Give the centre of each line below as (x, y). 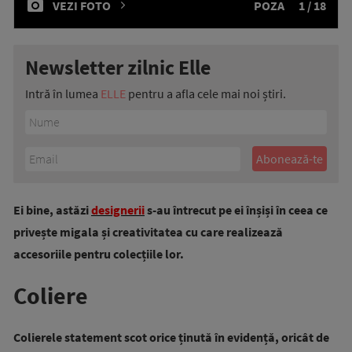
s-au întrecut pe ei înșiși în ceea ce (236, 210)
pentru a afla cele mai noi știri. (206, 93)
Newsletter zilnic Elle (118, 67)
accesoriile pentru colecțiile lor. (99, 254)
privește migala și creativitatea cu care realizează (148, 232)
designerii (118, 210)
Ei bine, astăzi (52, 210)
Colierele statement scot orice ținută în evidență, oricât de (171, 337)
